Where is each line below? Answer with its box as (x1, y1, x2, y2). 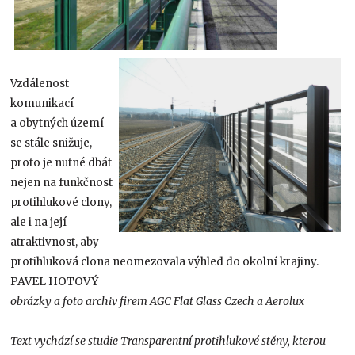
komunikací (10, 96, 74, 110)
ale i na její (10, 215, 67, 229)
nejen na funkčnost (10, 175, 113, 189)
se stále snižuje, (10, 136, 93, 150)
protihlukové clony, (10, 195, 113, 209)
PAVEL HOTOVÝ (10, 273, 99, 288)
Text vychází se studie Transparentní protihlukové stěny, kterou (10, 333, 326, 348)
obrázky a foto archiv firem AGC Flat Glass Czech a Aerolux (10, 293, 305, 308)
